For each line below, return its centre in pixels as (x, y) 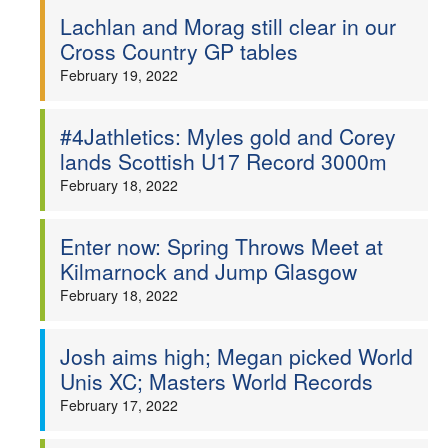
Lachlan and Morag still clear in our (228, 26)
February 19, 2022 (119, 75)
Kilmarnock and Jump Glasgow (208, 271)
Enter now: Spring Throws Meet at (221, 246)
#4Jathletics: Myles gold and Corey (228, 136)
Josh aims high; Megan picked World (236, 356)
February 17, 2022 (119, 405)
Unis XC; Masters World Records (216, 381)
